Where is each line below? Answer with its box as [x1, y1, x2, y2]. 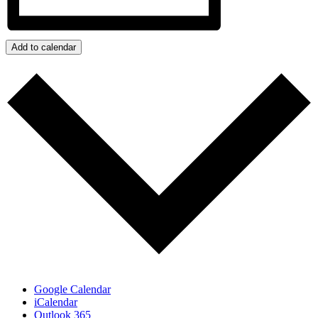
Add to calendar [11, 41, 76, 53]
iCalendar [34, 296, 77, 309]
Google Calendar [34, 283, 111, 296]
